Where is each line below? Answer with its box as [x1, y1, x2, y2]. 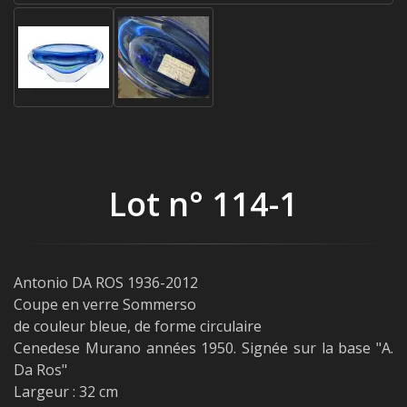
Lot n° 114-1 [109, 182, 298, 226]
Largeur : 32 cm [14, 382, 118, 402]
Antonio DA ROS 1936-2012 [14, 273, 198, 293]
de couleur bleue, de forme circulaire [14, 316, 262, 336]
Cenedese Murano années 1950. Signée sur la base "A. [14, 338, 393, 358]
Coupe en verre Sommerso [14, 294, 196, 314]
